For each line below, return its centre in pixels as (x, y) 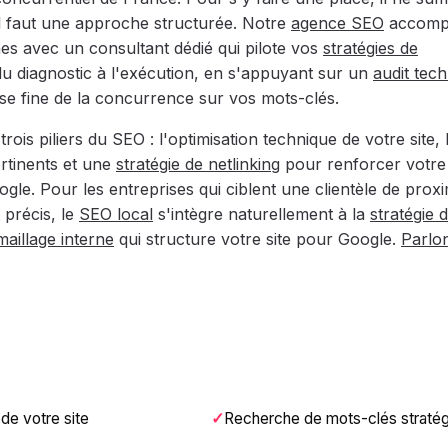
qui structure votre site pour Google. (257, 239)
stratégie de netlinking (198, 164)
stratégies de (370, 48)
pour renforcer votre (363, 164)
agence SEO (337, 23)
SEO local (116, 214)
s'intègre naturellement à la (261, 214)
